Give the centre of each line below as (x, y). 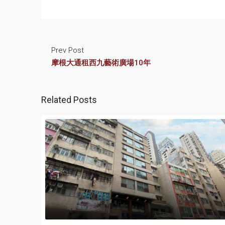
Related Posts (69, 99)
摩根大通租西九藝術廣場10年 (101, 63)
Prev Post (68, 50)
